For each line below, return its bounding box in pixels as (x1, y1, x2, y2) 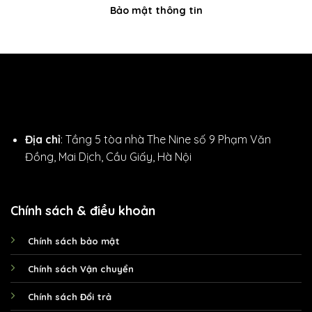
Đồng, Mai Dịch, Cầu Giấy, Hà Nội (24, 149, 192, 164)
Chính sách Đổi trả (27, 290, 111, 302)
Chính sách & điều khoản (10, 202, 155, 219)
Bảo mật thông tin (109, 4, 203, 17)
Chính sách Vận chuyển (27, 263, 134, 274)
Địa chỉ (24, 132, 61, 146)
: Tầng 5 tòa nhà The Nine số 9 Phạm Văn (60, 132, 271, 146)
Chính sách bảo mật (27, 235, 120, 247)
